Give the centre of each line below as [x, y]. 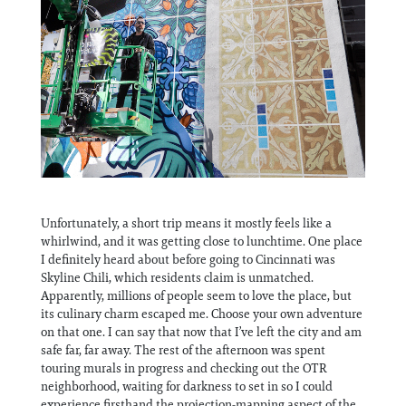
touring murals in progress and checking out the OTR [184, 367]
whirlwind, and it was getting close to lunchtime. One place [202, 241]
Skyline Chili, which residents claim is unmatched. [177, 277]
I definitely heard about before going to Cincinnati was [188, 259]
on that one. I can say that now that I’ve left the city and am [201, 331]
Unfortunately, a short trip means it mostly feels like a [186, 222]
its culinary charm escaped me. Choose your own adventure [202, 313]
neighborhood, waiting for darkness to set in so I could [187, 386]
